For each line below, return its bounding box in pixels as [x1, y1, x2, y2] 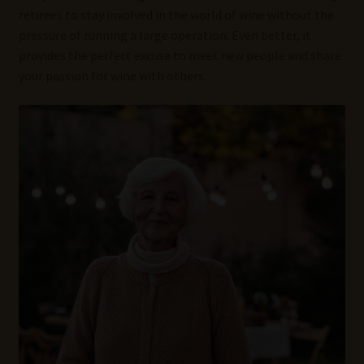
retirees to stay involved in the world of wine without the [18, 6, 334, 24]
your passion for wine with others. [18, 67, 206, 84]
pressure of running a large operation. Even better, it [18, 27, 311, 44]
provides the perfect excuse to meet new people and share [18, 47, 341, 64]
